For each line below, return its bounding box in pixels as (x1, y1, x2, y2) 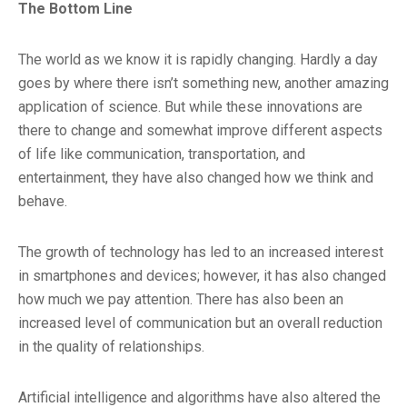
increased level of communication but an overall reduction (18, 313, 382, 332)
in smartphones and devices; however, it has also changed (18, 266, 386, 284)
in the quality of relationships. (18, 337, 204, 355)
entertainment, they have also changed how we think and (18, 168, 373, 186)
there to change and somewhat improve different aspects (18, 121, 382, 139)
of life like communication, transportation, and (18, 144, 305, 163)
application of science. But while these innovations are (18, 97, 362, 115)
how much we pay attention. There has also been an (18, 290, 343, 308)
